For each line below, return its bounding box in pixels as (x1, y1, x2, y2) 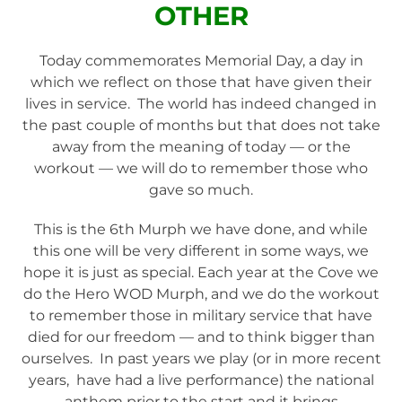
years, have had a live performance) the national (28, 371, 374, 389)
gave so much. (149, 180, 253, 198)
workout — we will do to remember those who (34, 159, 368, 177)
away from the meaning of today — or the (51, 137, 351, 155)
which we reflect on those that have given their (31, 73, 371, 91)
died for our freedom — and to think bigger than (27, 328, 375, 346)
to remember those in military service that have (30, 307, 372, 325)
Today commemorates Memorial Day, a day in (39, 51, 363, 69)
